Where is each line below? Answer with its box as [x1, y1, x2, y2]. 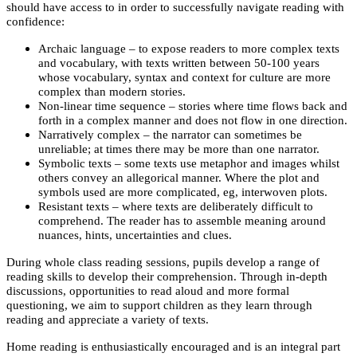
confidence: [6, 14, 65, 28]
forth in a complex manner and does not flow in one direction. [38, 113, 347, 127]
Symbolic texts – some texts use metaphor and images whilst [38, 156, 339, 170]
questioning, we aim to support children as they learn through [6, 298, 312, 312]
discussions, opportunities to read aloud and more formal [6, 284, 289, 297]
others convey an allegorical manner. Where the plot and [38, 171, 320, 184]
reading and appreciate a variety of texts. [6, 312, 209, 326]
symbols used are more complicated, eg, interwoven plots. [38, 185, 328, 198]
